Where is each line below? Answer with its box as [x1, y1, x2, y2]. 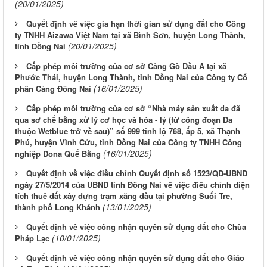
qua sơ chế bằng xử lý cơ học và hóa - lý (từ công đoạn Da [15, 114, 232, 126]
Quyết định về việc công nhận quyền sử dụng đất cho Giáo [26, 252, 244, 264]
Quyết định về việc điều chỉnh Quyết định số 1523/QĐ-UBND [26, 167, 247, 179]
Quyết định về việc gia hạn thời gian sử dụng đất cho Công [26, 18, 246, 30]
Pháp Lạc [15, 232, 49, 244]
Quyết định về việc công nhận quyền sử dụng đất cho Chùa [26, 221, 246, 233]
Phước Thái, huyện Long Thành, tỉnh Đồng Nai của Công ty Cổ [15, 72, 247, 83]
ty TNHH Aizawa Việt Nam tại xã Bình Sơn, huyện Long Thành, [15, 29, 246, 41]
